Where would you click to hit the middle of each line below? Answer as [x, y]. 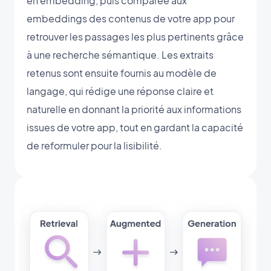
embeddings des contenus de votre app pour [131, 18]
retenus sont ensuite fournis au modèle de [122, 73]
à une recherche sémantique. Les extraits [120, 54]
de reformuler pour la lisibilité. [94, 145]
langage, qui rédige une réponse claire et [120, 91]
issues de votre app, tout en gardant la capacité [135, 127]
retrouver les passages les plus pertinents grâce [135, 36]
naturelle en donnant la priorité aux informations [134, 109]
